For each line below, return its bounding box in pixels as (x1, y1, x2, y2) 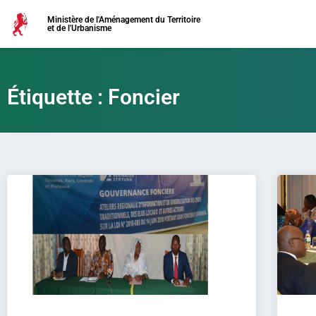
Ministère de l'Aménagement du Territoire (47, 15, 200, 25)
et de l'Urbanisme (47, 23, 111, 33)
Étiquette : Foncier (7, 85, 180, 109)
